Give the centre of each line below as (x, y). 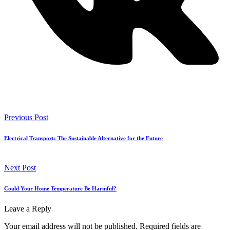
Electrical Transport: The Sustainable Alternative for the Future (83, 138)
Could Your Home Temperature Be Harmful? (60, 189)
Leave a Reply (28, 209)
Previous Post (26, 118)
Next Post (20, 168)
